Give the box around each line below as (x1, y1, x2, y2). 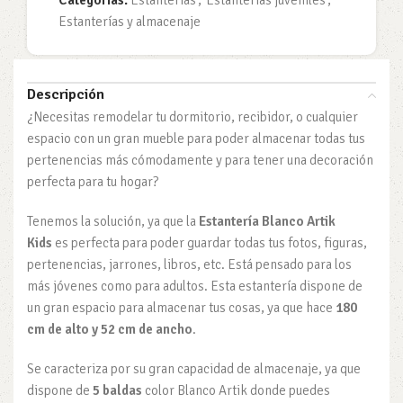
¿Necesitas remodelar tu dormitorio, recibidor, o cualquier (27, 109, 358, 125)
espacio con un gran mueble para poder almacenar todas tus (27, 130, 365, 147)
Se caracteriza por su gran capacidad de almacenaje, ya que (27, 361, 361, 377)
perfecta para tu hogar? (27, 174, 158, 190)
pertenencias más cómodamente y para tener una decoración (27, 152, 373, 168)
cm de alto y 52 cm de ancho (27, 321, 193, 337)
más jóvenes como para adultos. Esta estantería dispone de (27, 278, 363, 294)
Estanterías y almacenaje (58, 13, 201, 30)
